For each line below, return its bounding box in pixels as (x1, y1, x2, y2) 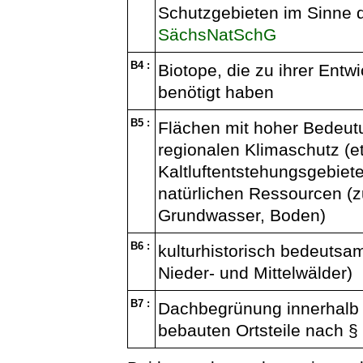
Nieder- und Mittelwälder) (158, 263, 353, 283)
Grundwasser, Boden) (158, 206, 327, 225)
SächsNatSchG (158, 25, 277, 45)
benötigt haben (158, 83, 275, 102)
